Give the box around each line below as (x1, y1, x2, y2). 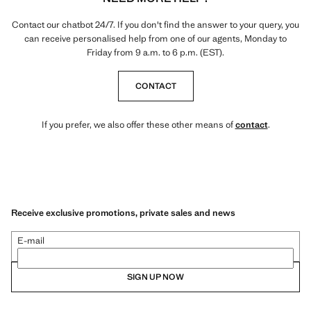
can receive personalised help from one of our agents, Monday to (24, 33, 287, 44)
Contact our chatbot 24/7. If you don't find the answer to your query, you (12, 19, 299, 31)
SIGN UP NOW (127, 271, 184, 283)
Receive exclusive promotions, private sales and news (11, 206, 235, 219)
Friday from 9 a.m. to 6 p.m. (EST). (87, 47, 224, 58)
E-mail (17, 234, 44, 246)
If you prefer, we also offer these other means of (41, 119, 235, 131)
